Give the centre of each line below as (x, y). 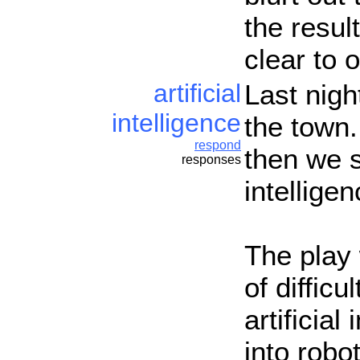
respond (218, 145)
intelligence (176, 123)
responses (211, 159)
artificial (197, 93)
